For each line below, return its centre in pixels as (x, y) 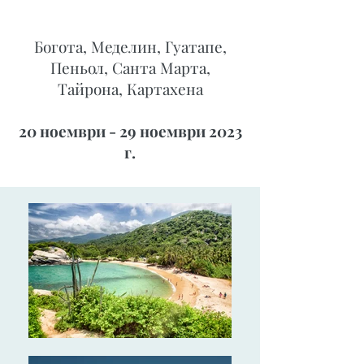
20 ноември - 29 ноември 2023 (130, 131)
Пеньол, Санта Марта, (130, 67)
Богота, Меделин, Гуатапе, (130, 46)
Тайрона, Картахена (130, 89)
